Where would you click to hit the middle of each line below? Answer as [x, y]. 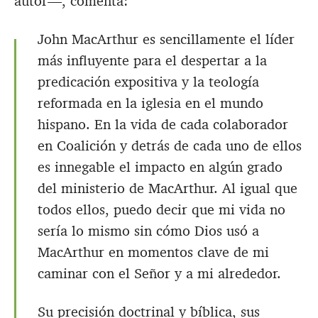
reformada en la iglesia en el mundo [150, 103]
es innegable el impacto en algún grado [160, 167]
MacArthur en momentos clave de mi [153, 252]
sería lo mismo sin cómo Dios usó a [148, 231]
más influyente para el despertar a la [152, 61]
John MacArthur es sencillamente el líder [166, 39]
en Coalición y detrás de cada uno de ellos [170, 146]
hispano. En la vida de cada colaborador [163, 125]
